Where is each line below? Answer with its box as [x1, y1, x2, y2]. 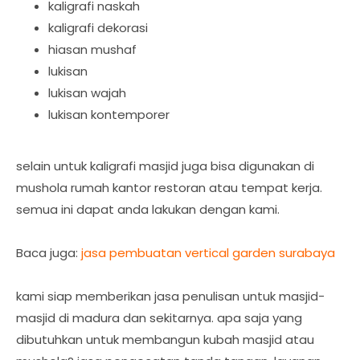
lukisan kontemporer [48, 106, 170, 123]
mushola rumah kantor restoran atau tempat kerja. [16, 179, 322, 196]
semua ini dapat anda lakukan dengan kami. [16, 201, 280, 218]
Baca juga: [16, 244, 81, 261]
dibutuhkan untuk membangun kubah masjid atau [16, 331, 314, 348]
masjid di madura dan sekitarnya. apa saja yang [16, 309, 302, 326]
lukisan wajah [48, 84, 126, 101]
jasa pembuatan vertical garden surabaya [81, 244, 335, 261]
